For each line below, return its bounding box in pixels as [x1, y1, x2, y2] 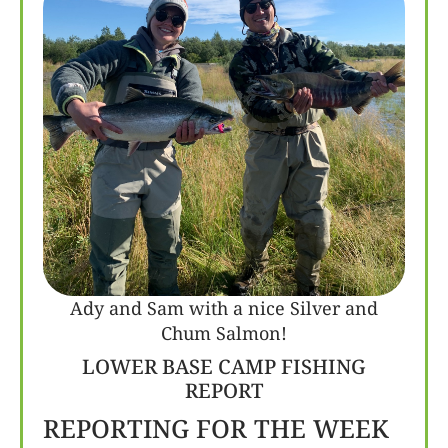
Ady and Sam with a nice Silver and [70, 296, 378, 320]
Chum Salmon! [161, 321, 287, 345]
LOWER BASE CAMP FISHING [82, 353, 366, 380]
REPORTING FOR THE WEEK [43, 411, 389, 445]
